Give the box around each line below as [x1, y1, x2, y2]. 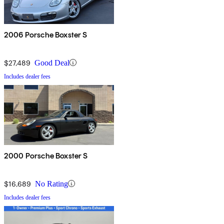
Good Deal [34, 58, 69, 67]
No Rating [35, 179, 68, 188]
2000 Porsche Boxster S [4, 150, 88, 160]
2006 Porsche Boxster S [4, 29, 87, 39]
